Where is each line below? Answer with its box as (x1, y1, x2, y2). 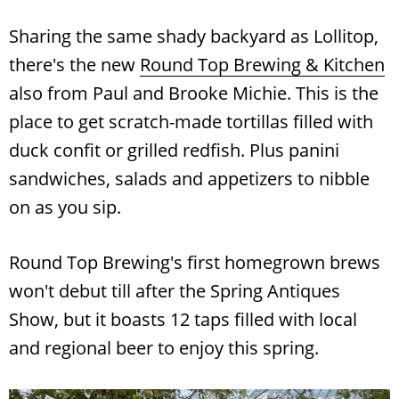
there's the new (9, 52, 140, 77)
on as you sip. (9, 194, 121, 219)
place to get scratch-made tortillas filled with (9, 109, 373, 134)
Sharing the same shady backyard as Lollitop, (9, 23, 379, 48)
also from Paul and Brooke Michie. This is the (9, 80, 379, 105)
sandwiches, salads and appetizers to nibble (9, 166, 370, 191)
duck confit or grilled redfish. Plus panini (9, 137, 339, 162)
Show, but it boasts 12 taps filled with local (9, 306, 357, 331)
